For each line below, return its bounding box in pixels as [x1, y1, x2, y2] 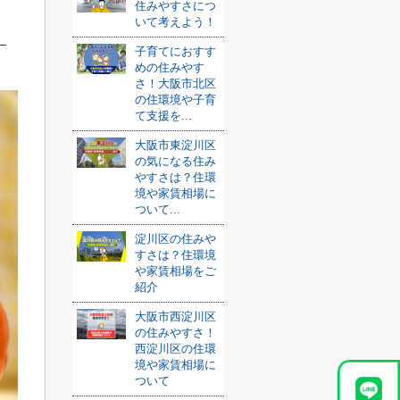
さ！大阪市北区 [135, 77, 216, 90]
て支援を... [135, 109, 192, 122]
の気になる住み [135, 154, 216, 168]
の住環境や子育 [135, 93, 216, 106]
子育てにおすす [135, 45, 216, 58]
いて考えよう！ [135, 15, 216, 29]
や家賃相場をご [135, 264, 216, 278]
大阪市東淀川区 [135, 138, 216, 152]
